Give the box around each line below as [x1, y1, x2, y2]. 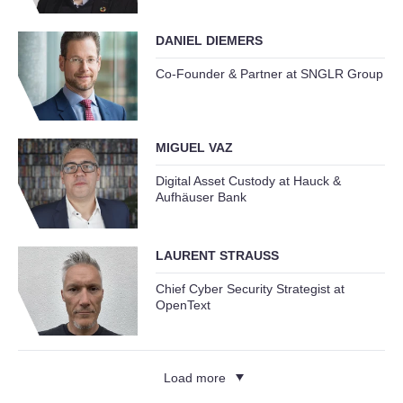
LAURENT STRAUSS [155, 247, 279, 263]
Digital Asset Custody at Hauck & [155, 174, 341, 189]
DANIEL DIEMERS [155, 33, 263, 49]
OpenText [155, 297, 210, 312]
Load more [163, 370, 226, 385]
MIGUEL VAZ [155, 140, 233, 156]
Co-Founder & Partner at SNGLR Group [155, 67, 383, 82]
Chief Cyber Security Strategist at [155, 281, 345, 296]
